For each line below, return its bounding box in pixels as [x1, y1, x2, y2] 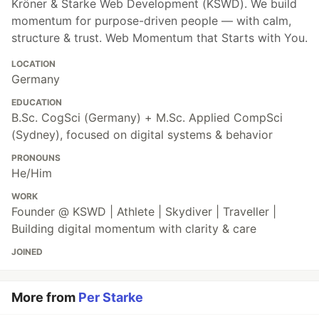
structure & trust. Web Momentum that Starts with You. [11, 31, 308, 46]
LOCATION [11, 58, 56, 70]
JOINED [11, 246, 43, 258]
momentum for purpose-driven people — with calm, [11, 14, 291, 28]
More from [11, 290, 78, 305]
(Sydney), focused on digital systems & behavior [11, 127, 273, 142]
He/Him [11, 166, 52, 181]
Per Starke [78, 290, 143, 305]
